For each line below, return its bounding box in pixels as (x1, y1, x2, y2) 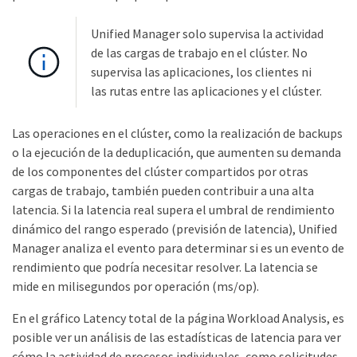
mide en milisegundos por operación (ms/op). (12, 278, 259, 294)
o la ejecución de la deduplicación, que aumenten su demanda (12, 144, 341, 160)
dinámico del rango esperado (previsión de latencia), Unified (12, 221, 337, 237)
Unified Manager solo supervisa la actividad (91, 25, 324, 41)
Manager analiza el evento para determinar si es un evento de (12, 240, 344, 256)
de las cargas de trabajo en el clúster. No (91, 45, 308, 61)
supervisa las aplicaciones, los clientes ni (91, 64, 312, 80)
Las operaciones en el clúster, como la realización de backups (12, 125, 343, 141)
